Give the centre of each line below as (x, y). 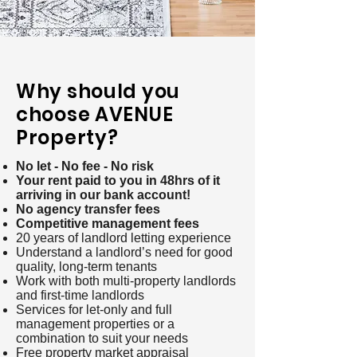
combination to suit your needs (102, 338)
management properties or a (95, 324)
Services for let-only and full (94, 310)
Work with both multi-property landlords (126, 281)
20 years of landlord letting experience (124, 238)
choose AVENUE (95, 114)
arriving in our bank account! (103, 195)
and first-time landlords (80, 295)
